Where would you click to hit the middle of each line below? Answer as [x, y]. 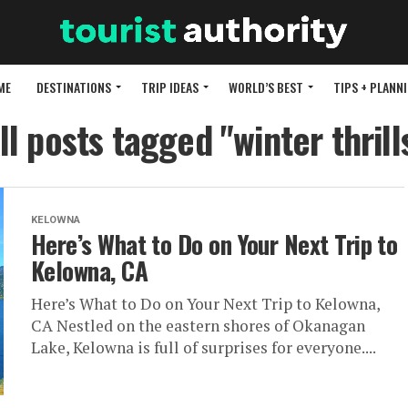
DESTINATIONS [74, 87]
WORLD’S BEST [266, 87]
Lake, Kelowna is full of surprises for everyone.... [204, 348]
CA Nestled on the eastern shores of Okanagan [198, 326]
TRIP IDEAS [170, 87]
